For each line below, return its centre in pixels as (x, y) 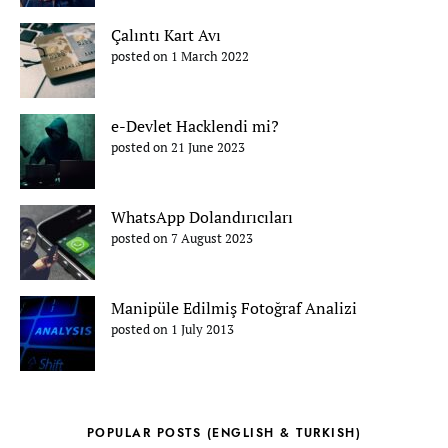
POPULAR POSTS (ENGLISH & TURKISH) (224, 433)
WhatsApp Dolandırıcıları (202, 217)
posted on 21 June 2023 (178, 147)
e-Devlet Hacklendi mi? (195, 126)
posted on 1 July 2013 (172, 329)
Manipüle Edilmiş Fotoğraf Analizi (234, 308)
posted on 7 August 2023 (182, 238)
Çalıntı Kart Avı (166, 35)
